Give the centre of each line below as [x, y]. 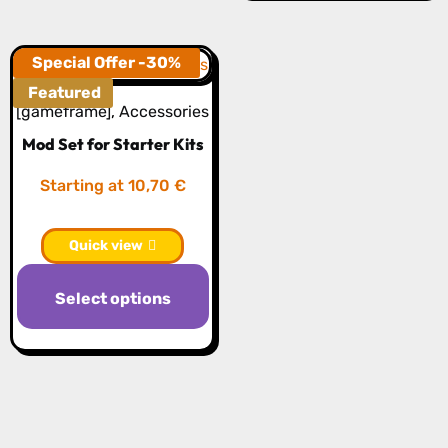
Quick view [106, 245]
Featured [64, 92]
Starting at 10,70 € [112, 185]
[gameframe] [63, 111]
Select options [112, 298]
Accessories [164, 111]
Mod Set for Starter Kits [112, 143]
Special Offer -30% [106, 62]
